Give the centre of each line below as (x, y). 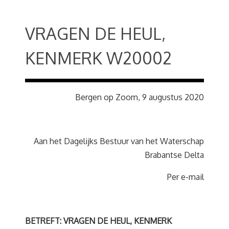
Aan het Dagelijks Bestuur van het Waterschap (119, 141)
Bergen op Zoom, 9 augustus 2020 (140, 97)
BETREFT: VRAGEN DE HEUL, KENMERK (98, 221)
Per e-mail (186, 177)
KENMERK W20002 (98, 58)
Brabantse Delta (174, 155)
